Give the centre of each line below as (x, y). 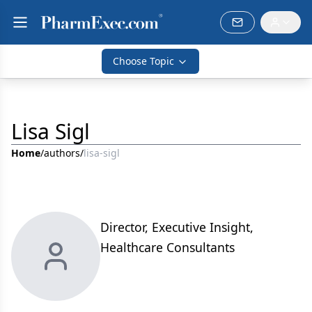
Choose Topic (143, 61)
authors (62, 153)
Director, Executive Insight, (177, 227)
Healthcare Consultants (167, 247)
